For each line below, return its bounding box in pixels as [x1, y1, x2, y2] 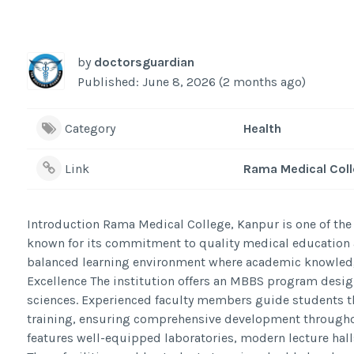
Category [64, 120, 115, 136]
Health [243, 120, 281, 136]
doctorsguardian [93, 54, 194, 70]
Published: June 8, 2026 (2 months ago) [77, 73, 306, 89]
